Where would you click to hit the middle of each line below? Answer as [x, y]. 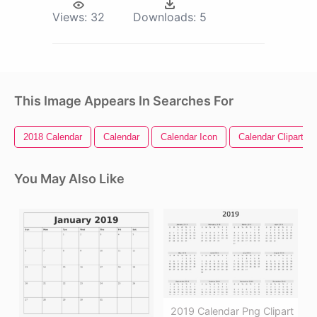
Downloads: [165, 17]
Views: [70, 17]
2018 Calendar [53, 137]
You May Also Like [69, 178]
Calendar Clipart [271, 137]
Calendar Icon [189, 137]
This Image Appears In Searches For [124, 100]
